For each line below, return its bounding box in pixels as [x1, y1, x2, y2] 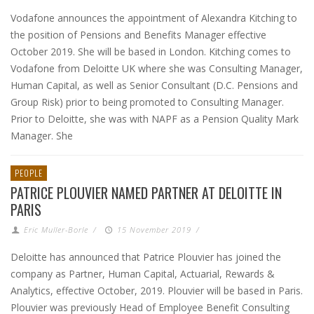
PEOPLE [15, 167, 43, 179]
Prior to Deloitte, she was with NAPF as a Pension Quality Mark [11, 112, 299, 125]
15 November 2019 [116, 224, 191, 235]
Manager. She [11, 129, 73, 142]
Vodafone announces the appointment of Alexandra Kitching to [11, 11, 297, 25]
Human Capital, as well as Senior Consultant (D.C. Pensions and [11, 78, 298, 92]
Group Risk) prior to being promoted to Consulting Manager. [11, 95, 284, 109]
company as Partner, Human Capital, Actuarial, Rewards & [11, 267, 275, 280]
